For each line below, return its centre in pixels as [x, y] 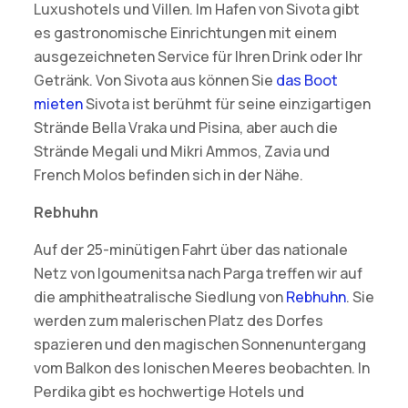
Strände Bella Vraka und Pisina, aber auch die [185, 128]
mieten [58, 104]
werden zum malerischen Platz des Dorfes [178, 321]
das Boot [306, 81]
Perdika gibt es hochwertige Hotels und [168, 392]
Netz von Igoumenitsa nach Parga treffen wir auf [198, 274]
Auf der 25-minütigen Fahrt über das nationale [190, 250]
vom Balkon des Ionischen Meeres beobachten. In [201, 368]
